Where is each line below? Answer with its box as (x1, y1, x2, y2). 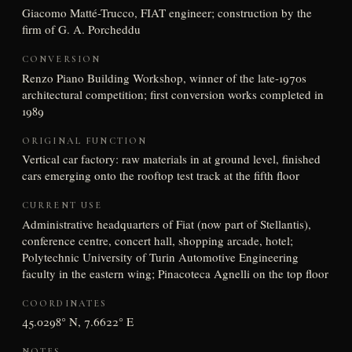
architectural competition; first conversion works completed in (21, 86, 324, 102)
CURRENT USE (21, 200, 103, 211)
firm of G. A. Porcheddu (21, 20, 141, 37)
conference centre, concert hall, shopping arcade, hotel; (21, 232, 293, 248)
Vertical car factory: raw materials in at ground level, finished (21, 151, 321, 167)
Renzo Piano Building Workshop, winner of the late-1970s (21, 69, 306, 86)
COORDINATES (21, 297, 108, 309)
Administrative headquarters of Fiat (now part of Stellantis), (21, 215, 311, 232)
